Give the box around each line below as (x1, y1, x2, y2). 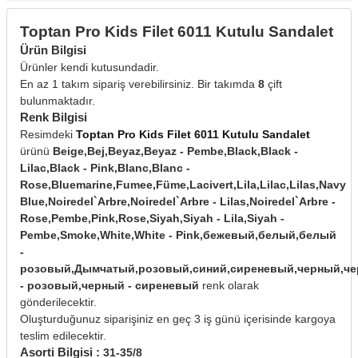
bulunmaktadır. (20, 94, 95, 108)
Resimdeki (20, 128, 76, 141)
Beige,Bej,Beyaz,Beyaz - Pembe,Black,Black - (53, 145, 298, 158)
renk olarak (199, 279, 259, 292)
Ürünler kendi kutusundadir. (20, 61, 159, 74)
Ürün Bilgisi (20, 43, 86, 58)
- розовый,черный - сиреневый (20, 279, 199, 292)
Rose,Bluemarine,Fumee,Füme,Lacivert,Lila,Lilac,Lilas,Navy (20, 178, 346, 192)
